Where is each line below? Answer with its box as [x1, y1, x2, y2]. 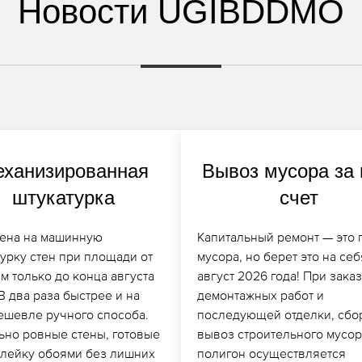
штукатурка [11, 186, 115, 208]
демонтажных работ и [197, 287, 324, 302]
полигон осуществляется [197, 345, 346, 360]
